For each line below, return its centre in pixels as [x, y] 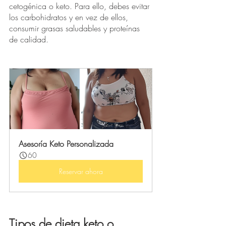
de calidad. [30, 40]
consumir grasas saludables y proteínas [76, 29]
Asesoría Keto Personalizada [66, 144]
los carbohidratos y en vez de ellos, [70, 17]
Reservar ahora [81, 172]
